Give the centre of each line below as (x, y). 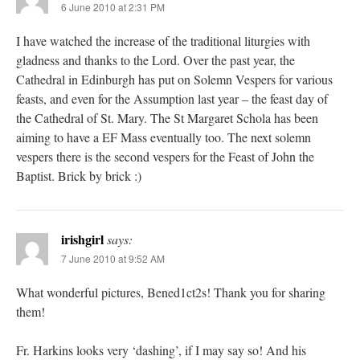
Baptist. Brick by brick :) (79, 176)
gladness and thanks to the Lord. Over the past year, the (155, 60)
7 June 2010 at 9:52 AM (113, 259)
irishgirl (82, 239)
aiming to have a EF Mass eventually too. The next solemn (164, 137)
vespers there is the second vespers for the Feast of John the (165, 157)
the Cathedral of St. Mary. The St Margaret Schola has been (167, 118)
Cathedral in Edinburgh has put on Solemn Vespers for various (174, 80)
